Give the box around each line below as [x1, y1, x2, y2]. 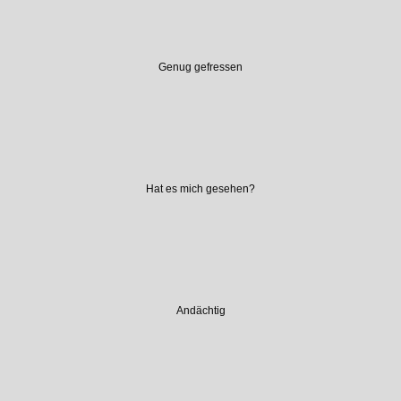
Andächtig [175, 303, 226, 317]
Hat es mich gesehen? [146, 182, 255, 195]
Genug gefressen [158, 60, 243, 73]
